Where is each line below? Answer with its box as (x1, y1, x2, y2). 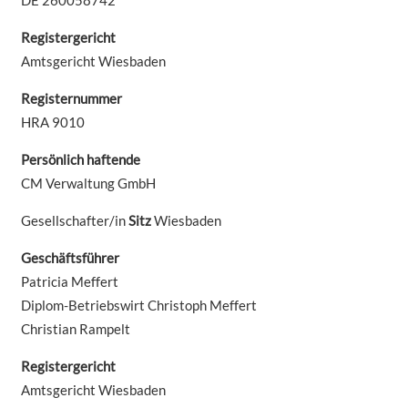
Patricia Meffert (20, 272, 118, 290)
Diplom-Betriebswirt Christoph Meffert (20, 296, 257, 313)
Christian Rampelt (20, 320, 130, 337)
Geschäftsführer (20, 249, 119, 266)
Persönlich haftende (20, 150, 140, 168)
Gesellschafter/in (20, 211, 128, 229)
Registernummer (20, 89, 122, 107)
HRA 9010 (20, 113, 85, 130)
